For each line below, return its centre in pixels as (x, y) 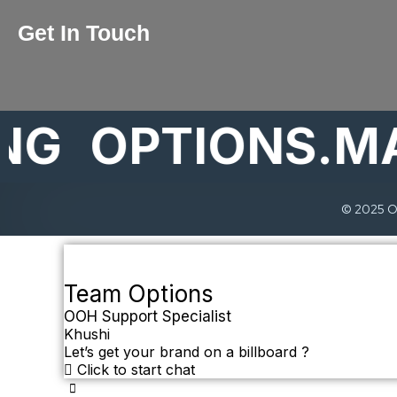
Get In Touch (84, 32)
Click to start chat (134, 369)
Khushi (87, 334)
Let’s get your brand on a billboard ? (187, 351)
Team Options (139, 293)
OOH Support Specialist (148, 316)
